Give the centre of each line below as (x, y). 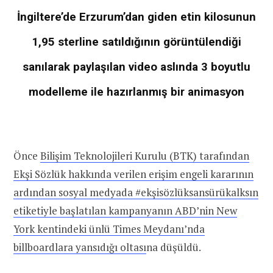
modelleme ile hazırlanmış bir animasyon (136, 92)
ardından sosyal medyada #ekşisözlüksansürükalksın (136, 193)
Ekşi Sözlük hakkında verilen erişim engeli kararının (133, 174)
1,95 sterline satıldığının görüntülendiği (136, 42)
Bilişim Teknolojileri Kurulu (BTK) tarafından (145, 156)
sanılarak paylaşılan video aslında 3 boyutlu (136, 67)
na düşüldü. (174, 247)
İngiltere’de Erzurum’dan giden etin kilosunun (136, 17)
